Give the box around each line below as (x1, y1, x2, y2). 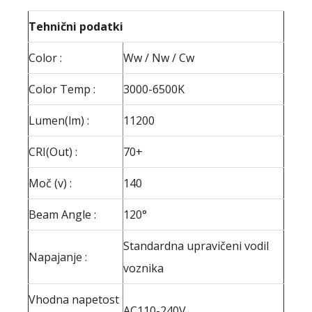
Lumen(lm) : (29, 112, 89, 128)
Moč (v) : (29, 175, 72, 191)
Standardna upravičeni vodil (123, 237, 269, 253)
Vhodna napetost (29, 291, 119, 307)
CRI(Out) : (29, 143, 77, 159)
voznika (123, 260, 164, 276)
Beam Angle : (29, 206, 96, 222)
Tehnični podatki (29, 18, 123, 34)
